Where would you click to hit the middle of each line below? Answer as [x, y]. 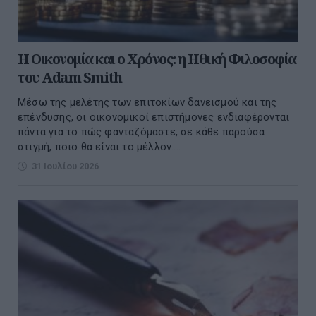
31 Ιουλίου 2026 [65, 166]
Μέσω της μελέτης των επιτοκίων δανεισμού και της [147, 103]
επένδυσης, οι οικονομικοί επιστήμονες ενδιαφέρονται [154, 117]
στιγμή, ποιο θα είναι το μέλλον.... [99, 147]
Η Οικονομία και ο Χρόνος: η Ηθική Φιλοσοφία [157, 59]
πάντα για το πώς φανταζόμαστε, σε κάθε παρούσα [141, 132]
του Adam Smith [69, 78]
